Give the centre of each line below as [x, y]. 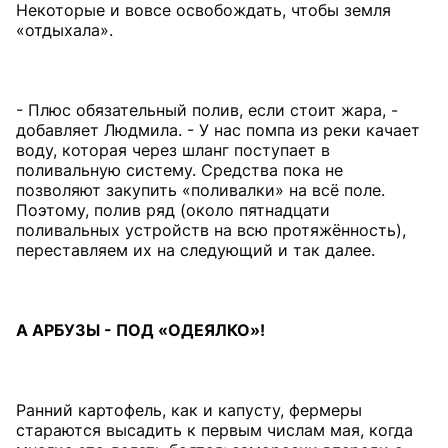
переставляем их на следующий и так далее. [195, 249]
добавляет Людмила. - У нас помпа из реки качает [218, 129]
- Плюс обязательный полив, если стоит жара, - [207, 109]
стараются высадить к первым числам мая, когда [214, 429]
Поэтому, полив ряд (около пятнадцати [173, 209]
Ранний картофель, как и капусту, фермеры [189, 409]
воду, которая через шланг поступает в [173, 149]
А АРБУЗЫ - [66, 329]
